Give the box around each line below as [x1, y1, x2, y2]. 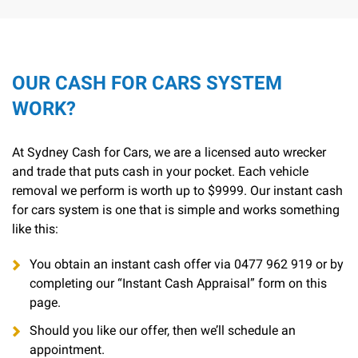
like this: [12, 221, 58, 237]
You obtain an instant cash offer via [30, 257, 234, 272]
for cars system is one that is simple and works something [12, 202, 340, 218]
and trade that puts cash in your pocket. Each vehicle [12, 164, 308, 180]
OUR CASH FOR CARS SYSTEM [12, 72, 282, 95]
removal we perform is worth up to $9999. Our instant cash [12, 183, 343, 199]
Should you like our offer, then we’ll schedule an [30, 323, 296, 339]
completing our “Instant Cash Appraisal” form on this [30, 276, 327, 292]
